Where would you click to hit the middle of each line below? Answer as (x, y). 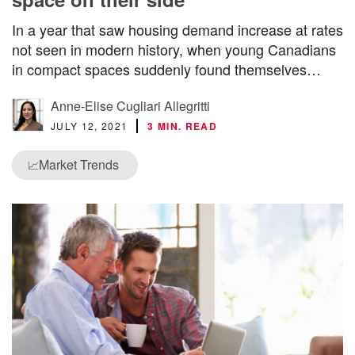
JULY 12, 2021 (90, 126)
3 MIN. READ (182, 126)
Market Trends (79, 165)
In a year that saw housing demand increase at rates (177, 30)
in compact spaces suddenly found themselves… (166, 69)
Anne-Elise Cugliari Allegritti (130, 106)
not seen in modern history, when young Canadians (174, 50)
